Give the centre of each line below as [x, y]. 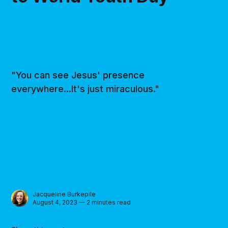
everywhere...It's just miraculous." [85, 89]
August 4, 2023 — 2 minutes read [82, 202]
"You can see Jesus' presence [78, 75]
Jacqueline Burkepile [64, 194]
